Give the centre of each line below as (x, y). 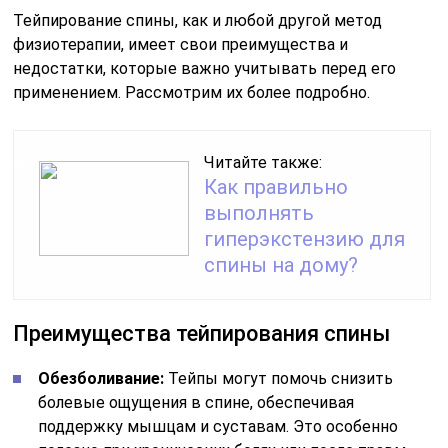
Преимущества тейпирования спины (202, 334)
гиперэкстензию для (305, 239)
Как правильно (276, 187)
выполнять (259, 213)
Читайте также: (263, 163)
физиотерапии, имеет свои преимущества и (181, 45)
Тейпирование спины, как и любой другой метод (198, 21)
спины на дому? (281, 265)
